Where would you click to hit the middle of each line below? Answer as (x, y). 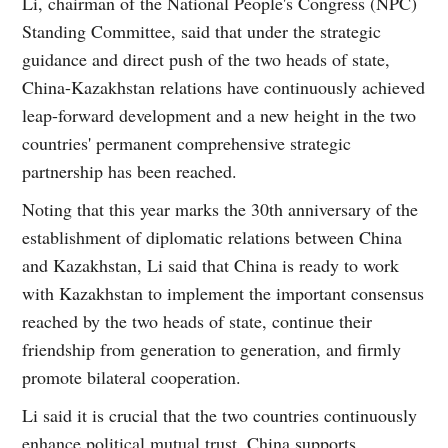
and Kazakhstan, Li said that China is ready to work (211, 265)
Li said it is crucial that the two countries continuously (220, 415)
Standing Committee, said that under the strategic (202, 31)
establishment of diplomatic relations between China (212, 237)
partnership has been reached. (130, 171)
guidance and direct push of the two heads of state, (206, 59)
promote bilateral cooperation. (132, 377)
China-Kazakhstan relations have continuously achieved (224, 87)
